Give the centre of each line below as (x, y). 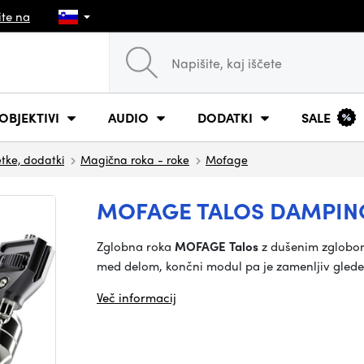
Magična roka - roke (135, 159)
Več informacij (136, 297)
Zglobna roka (136, 246)
